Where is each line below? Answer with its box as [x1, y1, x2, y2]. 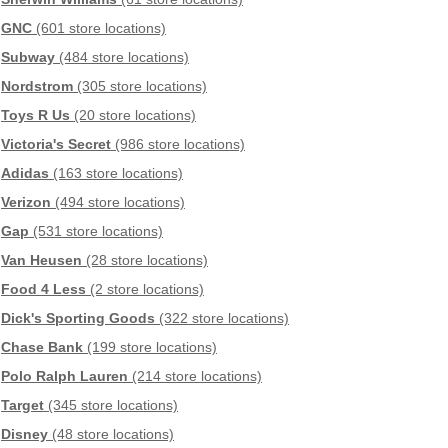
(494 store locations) [51, 194, 185, 211]
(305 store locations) [73, 78, 207, 95]
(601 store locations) [32, 20, 166, 37]
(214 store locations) [128, 368, 262, 385]
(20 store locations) [70, 107, 196, 124]
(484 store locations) [55, 49, 189, 66]
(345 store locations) [44, 397, 178, 414]
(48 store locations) [48, 426, 174, 443]
